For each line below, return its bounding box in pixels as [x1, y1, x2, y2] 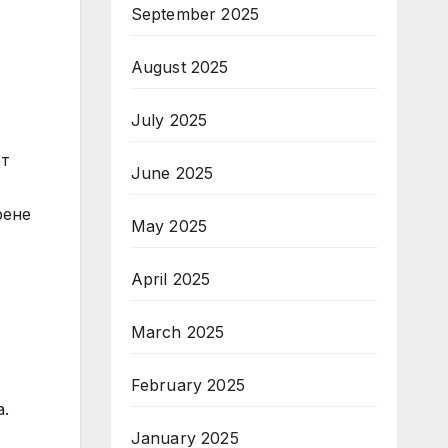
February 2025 [130, 375, 246, 395]
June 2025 [130, 163, 214, 183]
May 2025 [130, 216, 208, 236]
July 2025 [130, 110, 208, 130]
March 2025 [130, 322, 225, 342]
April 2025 [130, 269, 211, 289]
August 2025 [130, 57, 229, 77]
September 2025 [130, 4, 260, 24]
